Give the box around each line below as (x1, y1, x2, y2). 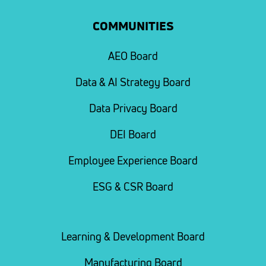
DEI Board (110, 128, 156, 141)
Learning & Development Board (61, 230, 205, 243)
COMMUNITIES (92, 21, 174, 33)
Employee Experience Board (68, 154, 198, 167)
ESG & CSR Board (93, 180, 173, 194)
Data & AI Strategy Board (75, 75, 191, 89)
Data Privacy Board (88, 102, 178, 115)
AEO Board (108, 49, 158, 63)
